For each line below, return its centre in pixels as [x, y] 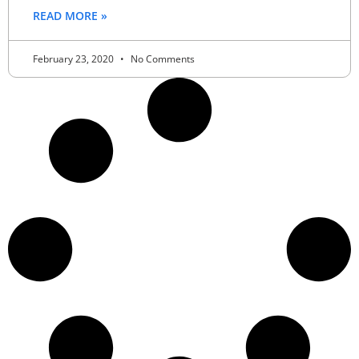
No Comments [161, 58]
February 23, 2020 [75, 58]
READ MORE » [70, 15]
